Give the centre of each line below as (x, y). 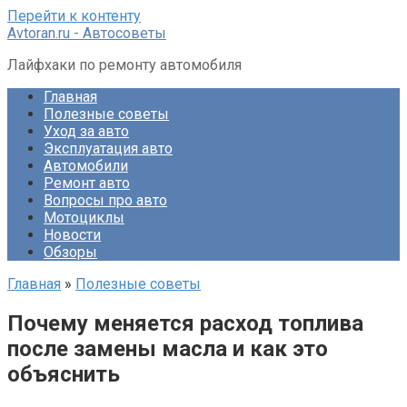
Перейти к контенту (74, 16)
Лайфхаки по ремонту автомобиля (124, 65)
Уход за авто (86, 131)
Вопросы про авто (105, 200)
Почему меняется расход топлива (185, 323)
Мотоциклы (84, 218)
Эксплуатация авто (108, 149)
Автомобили (86, 166)
